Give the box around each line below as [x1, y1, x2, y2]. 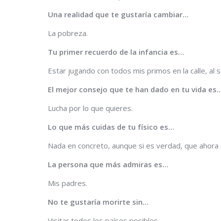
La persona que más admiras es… [48, 159, 170, 169]
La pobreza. [48, 28, 88, 38]
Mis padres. [48, 178, 87, 188]
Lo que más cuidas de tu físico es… [48, 121, 176, 132]
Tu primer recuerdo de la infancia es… [48, 46, 186, 57]
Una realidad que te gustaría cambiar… [48, 9, 190, 19]
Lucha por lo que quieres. [48, 103, 133, 113]
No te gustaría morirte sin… [48, 196, 150, 207]
